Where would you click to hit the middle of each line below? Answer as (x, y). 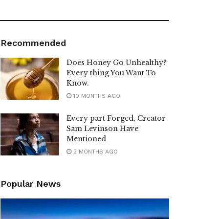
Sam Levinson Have (102, 129)
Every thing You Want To (111, 73)
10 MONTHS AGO (96, 96)
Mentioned (86, 139)
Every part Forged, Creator (116, 119)
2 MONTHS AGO (95, 152)
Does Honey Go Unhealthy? (117, 63)
